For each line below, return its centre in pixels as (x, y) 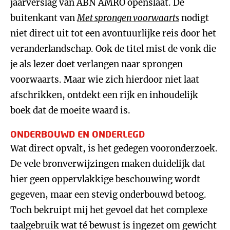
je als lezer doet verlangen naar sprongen (97, 64)
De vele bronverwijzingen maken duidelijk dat (108, 164)
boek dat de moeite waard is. (70, 110)
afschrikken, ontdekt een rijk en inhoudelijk (104, 95)
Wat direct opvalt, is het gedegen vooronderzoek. (114, 148)
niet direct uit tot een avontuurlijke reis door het (113, 33)
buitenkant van (44, 18)
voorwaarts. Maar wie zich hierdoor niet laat (105, 80)
